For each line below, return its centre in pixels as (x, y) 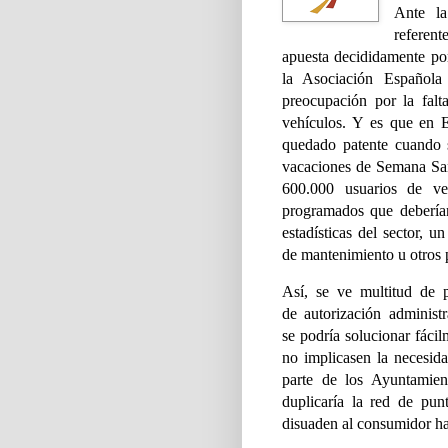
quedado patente (338, 144)
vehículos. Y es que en (362, 122)
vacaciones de (329, 166)
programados (326, 210)
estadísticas (320, 232)
